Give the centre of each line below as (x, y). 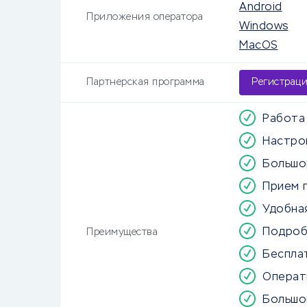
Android (261, 8)
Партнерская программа (146, 82)
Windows (264, 27)
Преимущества (122, 232)
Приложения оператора (145, 17)
